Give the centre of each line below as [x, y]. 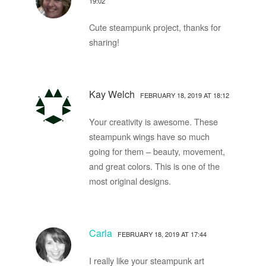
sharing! [104, 42]
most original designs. [130, 180]
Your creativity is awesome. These [153, 121]
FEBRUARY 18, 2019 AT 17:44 [162, 234]
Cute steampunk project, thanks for [155, 27]
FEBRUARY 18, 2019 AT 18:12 [184, 95]
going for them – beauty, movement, [157, 151]
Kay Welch [113, 94]
